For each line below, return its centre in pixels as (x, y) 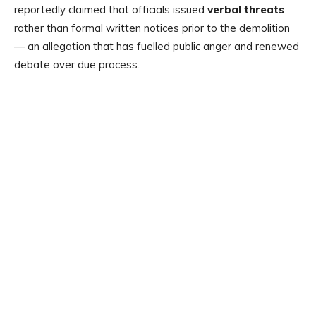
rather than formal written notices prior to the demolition (152, 28)
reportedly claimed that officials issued (111, 10)
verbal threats (246, 10)
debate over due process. (77, 65)
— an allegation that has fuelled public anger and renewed (157, 47)
